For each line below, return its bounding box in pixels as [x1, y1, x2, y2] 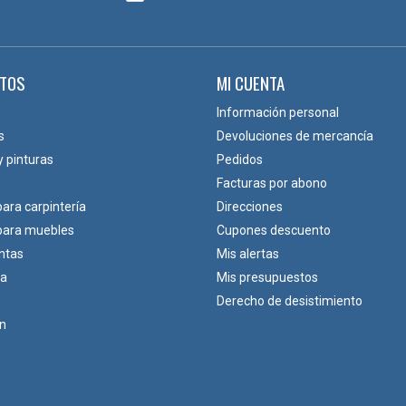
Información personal [217, 105, 339, 120]
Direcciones [217, 199, 283, 214]
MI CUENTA [217, 70, 285, 95]
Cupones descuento [217, 223, 331, 237]
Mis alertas [217, 246, 279, 261]
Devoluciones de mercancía [217, 129, 373, 143]
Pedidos [217, 152, 263, 167]
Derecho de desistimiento [217, 294, 362, 308]
